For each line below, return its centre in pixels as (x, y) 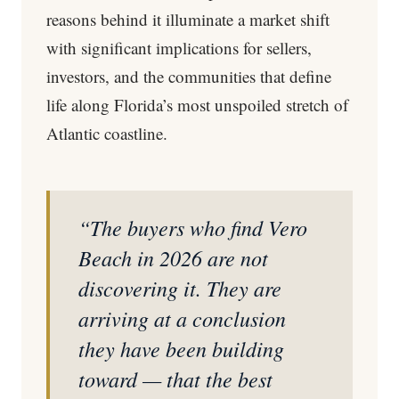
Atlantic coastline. (107, 133)
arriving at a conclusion (182, 318)
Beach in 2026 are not (173, 257)
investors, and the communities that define (189, 76)
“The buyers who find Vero (193, 227)
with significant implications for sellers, (179, 48)
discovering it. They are (180, 288)
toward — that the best (175, 379)
